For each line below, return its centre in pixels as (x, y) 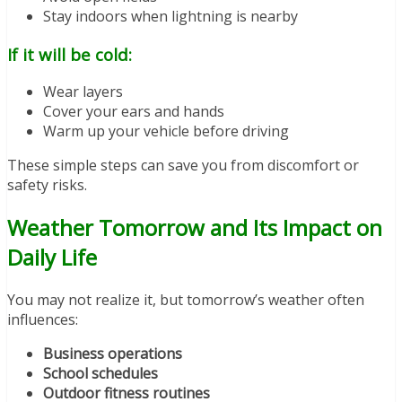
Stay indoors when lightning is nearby (170, 16)
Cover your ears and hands (134, 112)
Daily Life (52, 258)
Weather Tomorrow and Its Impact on (195, 228)
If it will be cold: (70, 54)
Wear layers (83, 92)
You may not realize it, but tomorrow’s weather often (186, 300)
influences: (43, 320)
